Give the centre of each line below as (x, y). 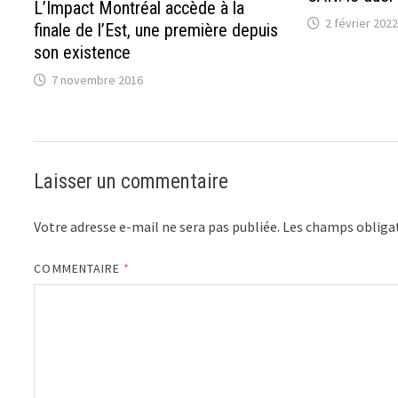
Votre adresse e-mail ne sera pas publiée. (157, 226)
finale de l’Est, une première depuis (156, 30)
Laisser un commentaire (131, 181)
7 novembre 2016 (98, 80)
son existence (83, 52)
